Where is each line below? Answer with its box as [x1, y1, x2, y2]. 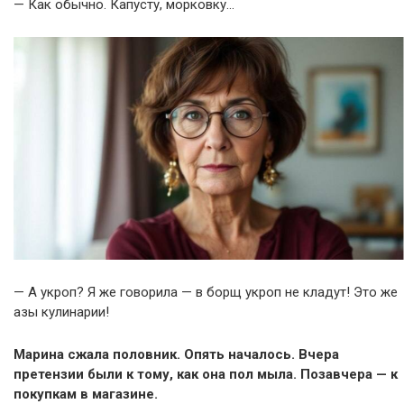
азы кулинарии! [14, 303, 109, 320]
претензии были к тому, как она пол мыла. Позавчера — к [14, 365, 398, 382]
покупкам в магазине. [14, 385, 158, 402]
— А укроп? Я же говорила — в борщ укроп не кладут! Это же [14, 283, 398, 300]
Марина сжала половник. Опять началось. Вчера [14, 345, 339, 363]
